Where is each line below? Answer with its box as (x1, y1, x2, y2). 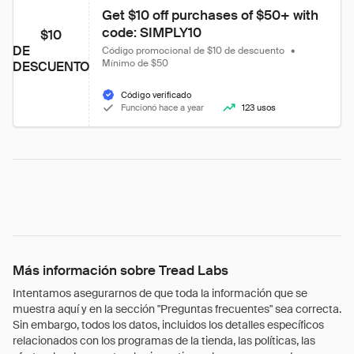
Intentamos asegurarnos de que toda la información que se (13, 286, 307, 300)
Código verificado (121, 89, 191, 100)
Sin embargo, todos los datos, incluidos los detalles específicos (13, 318, 324, 332)
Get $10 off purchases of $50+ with (102, 6, 322, 24)
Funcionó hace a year (121, 102, 204, 113)
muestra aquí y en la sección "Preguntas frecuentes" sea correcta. (13, 302, 341, 316)
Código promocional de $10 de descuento (102, 44, 284, 57)
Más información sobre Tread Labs (13, 262, 228, 279)
